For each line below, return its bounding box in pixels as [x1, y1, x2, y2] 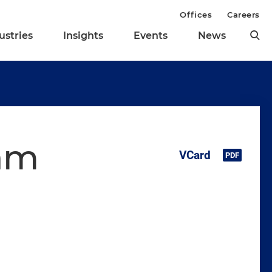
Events [134, 30, 168, 42]
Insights [63, 30, 103, 42]
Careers [227, 10, 260, 19]
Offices [180, 10, 212, 19]
